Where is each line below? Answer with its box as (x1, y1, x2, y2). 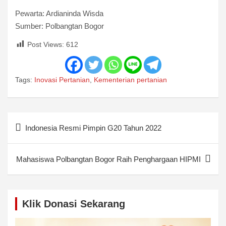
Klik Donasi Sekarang (22, 198, 125, 209)
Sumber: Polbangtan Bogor (15, 21, 104, 30)
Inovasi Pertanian (34, 75, 90, 84)
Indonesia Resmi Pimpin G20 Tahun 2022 (25, 123, 161, 132)
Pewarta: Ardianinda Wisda (15, 9, 103, 18)
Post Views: (27, 40, 66, 48)
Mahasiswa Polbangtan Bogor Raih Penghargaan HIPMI (16, 154, 201, 163)
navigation (7, 129, 66, 143)
